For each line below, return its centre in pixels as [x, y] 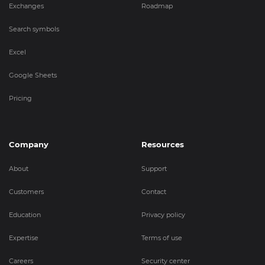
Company [29, 145]
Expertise [24, 238]
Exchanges [26, 6]
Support [154, 169]
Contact [154, 192]
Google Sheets [33, 75]
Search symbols [34, 29]
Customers [26, 192]
